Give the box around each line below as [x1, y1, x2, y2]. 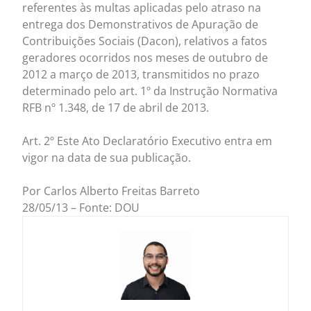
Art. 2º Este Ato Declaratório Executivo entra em [22, 133, 273, 149]
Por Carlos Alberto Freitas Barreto [22, 183, 201, 199]
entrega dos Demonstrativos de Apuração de [22, 17, 259, 33]
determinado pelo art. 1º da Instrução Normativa [22, 83, 278, 99]
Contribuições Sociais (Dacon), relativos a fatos [22, 33, 268, 49]
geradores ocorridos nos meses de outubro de [22, 50, 269, 66]
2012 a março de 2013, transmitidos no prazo [22, 67, 260, 83]
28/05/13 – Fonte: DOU [22, 200, 140, 216]
